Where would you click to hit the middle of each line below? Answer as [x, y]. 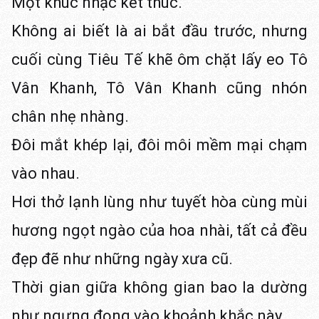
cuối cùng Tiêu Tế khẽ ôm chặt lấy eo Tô [159, 59]
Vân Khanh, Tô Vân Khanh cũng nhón [159, 88]
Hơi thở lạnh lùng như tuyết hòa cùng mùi [159, 202]
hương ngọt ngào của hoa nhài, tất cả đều [159, 230]
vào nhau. [46, 173]
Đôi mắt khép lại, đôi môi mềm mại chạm [159, 145]
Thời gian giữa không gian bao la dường [159, 287]
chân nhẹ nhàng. [70, 116]
